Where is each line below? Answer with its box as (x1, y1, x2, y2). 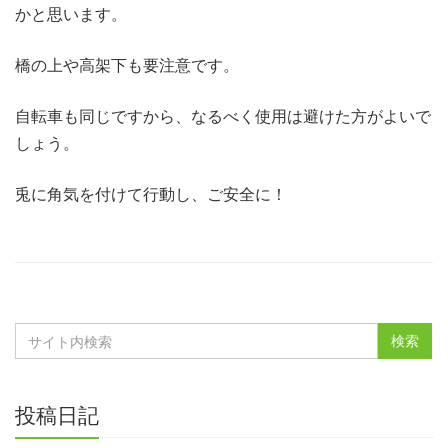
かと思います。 (15, 4, 127, 25)
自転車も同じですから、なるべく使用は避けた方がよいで (15, 106, 431, 127)
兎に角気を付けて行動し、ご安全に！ (15, 184, 287, 205)
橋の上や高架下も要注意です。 (15, 55, 239, 76)
